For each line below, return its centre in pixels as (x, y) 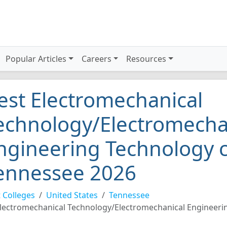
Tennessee (129, 195)
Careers (96, 59)
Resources (146, 59)
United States (72, 195)
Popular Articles (36, 59)
